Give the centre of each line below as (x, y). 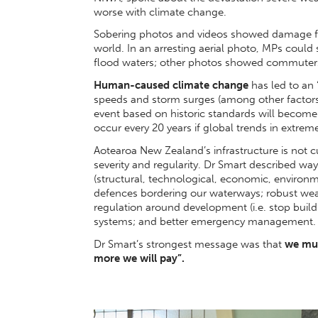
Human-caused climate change (171, 86)
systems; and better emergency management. (205, 221)
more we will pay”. (139, 258)
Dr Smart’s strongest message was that (188, 244)
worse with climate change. (160, 12)
